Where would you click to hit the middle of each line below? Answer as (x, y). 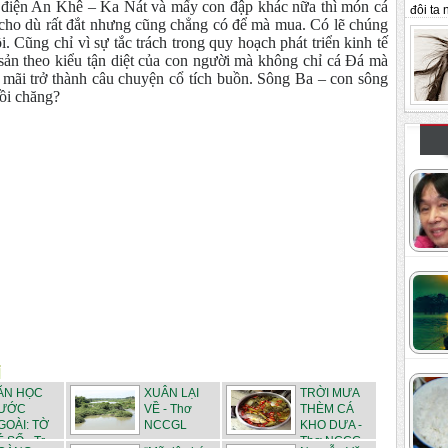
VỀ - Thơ (168, 409)
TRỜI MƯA (329, 393)
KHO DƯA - (331, 425)
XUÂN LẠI (171, 393)
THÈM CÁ (327, 409)
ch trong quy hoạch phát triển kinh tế (270, 43)
